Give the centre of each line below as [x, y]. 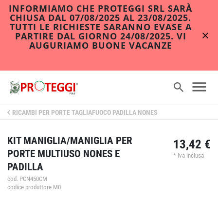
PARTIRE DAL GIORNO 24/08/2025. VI [100, 36]
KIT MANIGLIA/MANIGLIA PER [70, 141]
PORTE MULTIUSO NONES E [64, 154]
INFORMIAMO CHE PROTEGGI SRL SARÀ [100, 8]
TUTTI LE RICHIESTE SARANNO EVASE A [100, 27]
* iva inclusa [189, 155]
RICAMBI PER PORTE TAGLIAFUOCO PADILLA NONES [85, 113]
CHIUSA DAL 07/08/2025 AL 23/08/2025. [100, 18]
